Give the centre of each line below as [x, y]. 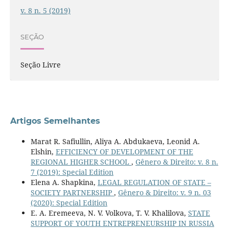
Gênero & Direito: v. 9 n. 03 [164, 192]
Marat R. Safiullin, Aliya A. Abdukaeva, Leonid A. [115, 141]
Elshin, [43, 151]
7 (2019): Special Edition [72, 172]
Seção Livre [40, 64]
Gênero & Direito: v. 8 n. [177, 162]
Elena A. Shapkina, [64, 182]
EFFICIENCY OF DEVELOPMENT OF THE [124, 151]
